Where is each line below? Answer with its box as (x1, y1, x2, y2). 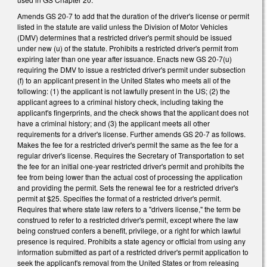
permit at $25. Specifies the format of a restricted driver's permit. (17, 193, 221, 204)
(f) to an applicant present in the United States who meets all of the (17, 75, 231, 86)
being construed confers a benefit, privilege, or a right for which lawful (17, 225, 241, 236)
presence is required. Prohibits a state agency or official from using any (17, 236, 246, 247)
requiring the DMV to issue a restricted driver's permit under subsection (17, 64, 246, 75)
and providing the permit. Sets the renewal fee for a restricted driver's (17, 182, 238, 193)
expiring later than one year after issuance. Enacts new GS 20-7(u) (17, 54, 232, 64)
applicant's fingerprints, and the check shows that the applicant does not (17, 107, 249, 118)
